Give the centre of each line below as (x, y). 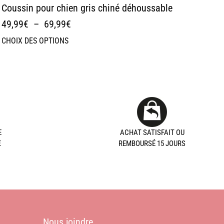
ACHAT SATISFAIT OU (152, 133)
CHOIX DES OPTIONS (35, 41)
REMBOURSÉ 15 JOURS (152, 144)
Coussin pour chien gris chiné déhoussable (87, 8)
